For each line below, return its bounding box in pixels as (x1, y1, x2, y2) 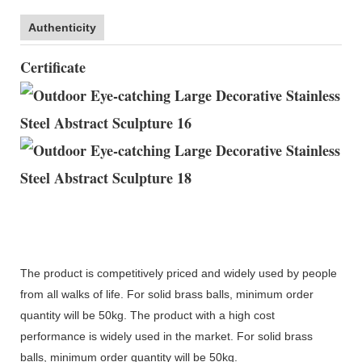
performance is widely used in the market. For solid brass (20, 329, 313, 343)
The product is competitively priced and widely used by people (20, 266, 337, 280)
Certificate (20, 56, 86, 78)
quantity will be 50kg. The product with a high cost (20, 308, 275, 322)
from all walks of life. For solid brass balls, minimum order (20, 287, 314, 301)
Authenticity (28, 20, 96, 34)
